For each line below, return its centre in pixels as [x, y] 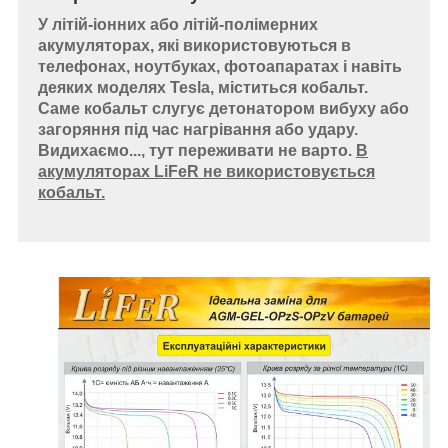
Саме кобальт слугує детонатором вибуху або [223, 108]
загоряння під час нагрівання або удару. [198, 129]
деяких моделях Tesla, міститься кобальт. [203, 87]
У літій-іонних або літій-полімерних [178, 24]
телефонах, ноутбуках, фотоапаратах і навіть [220, 66]
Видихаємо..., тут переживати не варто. [197, 150]
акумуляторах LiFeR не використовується [206, 171]
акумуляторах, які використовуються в [194, 45]
